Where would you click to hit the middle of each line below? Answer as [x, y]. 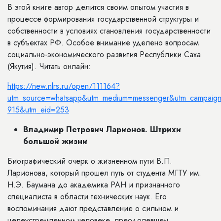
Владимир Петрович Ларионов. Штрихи [102, 129]
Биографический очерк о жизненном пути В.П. [90, 161]
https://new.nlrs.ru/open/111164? [64, 86]
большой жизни [55, 141]
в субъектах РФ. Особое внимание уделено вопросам [103, 43]
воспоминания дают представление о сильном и [93, 208]
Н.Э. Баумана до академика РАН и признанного [94, 185]
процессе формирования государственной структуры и [103, 19]
